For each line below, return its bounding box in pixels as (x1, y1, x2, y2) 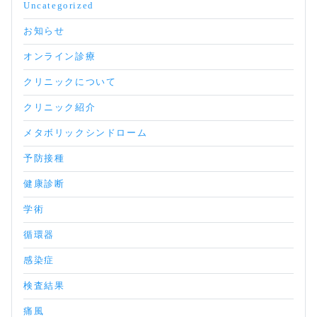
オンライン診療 (23, 52, 96, 62)
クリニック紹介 (23, 103, 96, 113)
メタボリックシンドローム (23, 128, 148, 138)
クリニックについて (23, 77, 117, 87)
